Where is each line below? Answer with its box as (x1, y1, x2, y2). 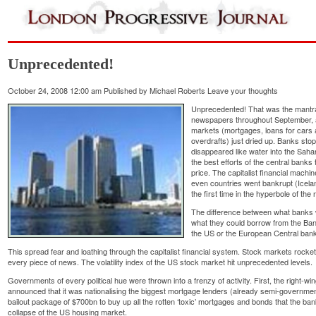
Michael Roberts (150, 84, 206, 96)
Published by (104, 84, 150, 96)
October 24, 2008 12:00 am (8, 84, 102, 96)
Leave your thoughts (207, 84, 279, 96)
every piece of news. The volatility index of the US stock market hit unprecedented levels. (8, 255, 313, 267)
